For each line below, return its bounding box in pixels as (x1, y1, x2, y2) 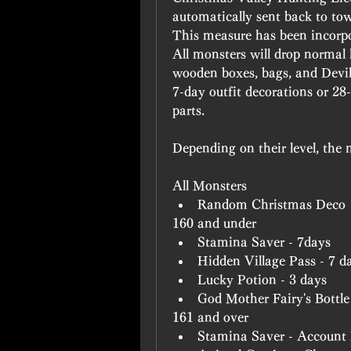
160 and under (172, 217, 256, 230)
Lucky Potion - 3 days (197, 273, 327, 286)
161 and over (172, 311, 248, 324)
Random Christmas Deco (197, 198, 346, 211)
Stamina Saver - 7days (197, 236, 331, 248)
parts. (172, 104, 204, 117)
